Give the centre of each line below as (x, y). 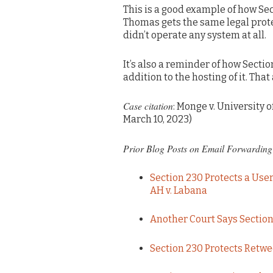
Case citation (148, 106)
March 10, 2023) (158, 119)
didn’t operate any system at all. (195, 35)
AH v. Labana (178, 190)
